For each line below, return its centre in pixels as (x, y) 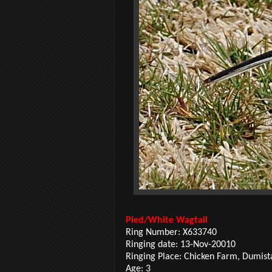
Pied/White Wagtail (168, 220)
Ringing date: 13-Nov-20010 (181, 244)
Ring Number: (153, 232)
